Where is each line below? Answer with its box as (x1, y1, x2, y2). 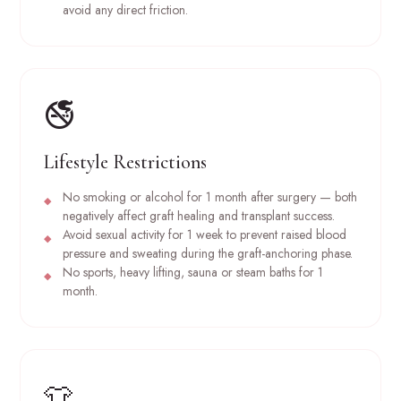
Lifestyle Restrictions (43, 150, 207, 175)
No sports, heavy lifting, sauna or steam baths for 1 (62, 263, 323, 282)
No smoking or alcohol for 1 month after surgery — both (62, 188, 357, 207)
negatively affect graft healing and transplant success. (62, 207, 335, 226)
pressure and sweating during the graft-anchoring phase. (62, 244, 353, 263)
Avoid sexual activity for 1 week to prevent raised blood (62, 226, 346, 244)
